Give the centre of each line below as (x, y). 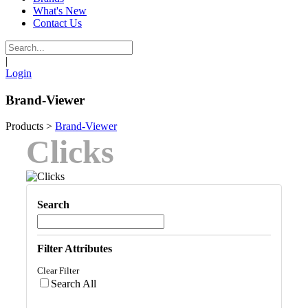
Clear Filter (58, 271)
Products (24, 126)
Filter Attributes (75, 249)
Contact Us (57, 23)
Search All (74, 284)
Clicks (70, 152)
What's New (60, 11)
